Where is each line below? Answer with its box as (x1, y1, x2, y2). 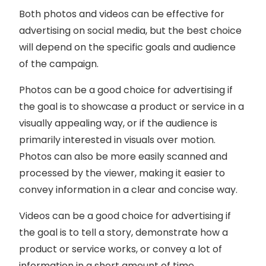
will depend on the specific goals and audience (19, 40, 236, 54)
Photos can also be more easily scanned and (19, 149, 227, 163)
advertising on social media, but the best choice (19, 23, 242, 37)
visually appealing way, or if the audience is (19, 116, 217, 130)
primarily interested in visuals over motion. (19, 132, 216, 147)
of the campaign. (19, 56, 99, 71)
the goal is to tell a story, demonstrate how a (19, 225, 228, 239)
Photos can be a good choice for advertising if (19, 83, 233, 97)
